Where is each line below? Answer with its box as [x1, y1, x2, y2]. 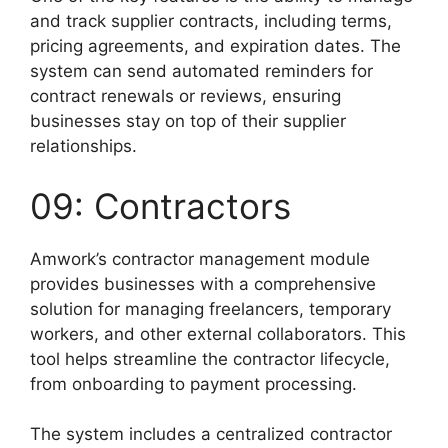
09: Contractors [30, 184, 291, 227]
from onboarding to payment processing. [30, 373, 357, 394]
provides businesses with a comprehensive [30, 273, 376, 294]
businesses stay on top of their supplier [30, 111, 346, 132]
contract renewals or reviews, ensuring [30, 86, 341, 107]
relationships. [30, 136, 137, 157]
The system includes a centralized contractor [30, 424, 392, 445]
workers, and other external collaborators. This [30, 323, 406, 344]
